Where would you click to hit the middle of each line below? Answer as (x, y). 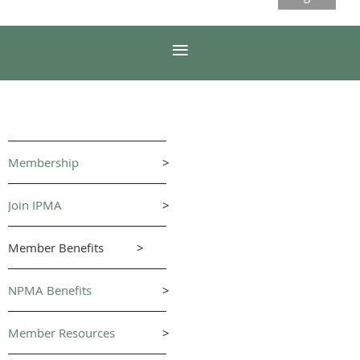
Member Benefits (56, 247)
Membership (43, 162)
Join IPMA (35, 205)
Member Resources (61, 332)
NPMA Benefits (50, 290)
